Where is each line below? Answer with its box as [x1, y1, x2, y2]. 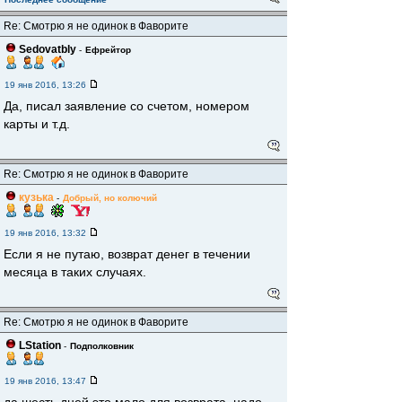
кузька [16, 191, 54, 204]
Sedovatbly [16, 43, 76, 56]
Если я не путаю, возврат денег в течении [4, 247, 250, 261]
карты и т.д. [4, 117, 70, 131]
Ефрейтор [85, 45, 131, 55]
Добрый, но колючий [63, 193, 157, 203]
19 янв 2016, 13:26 [4, 80, 89, 90]
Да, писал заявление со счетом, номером [4, 99, 249, 113]
